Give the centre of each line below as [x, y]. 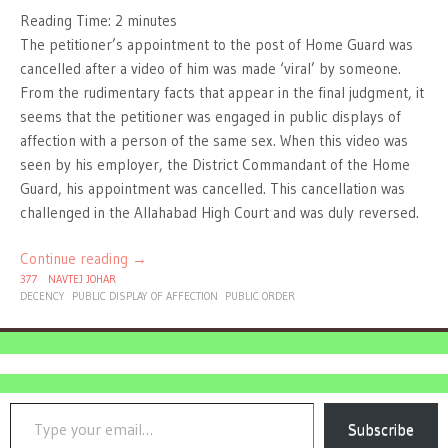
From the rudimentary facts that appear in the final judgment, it [222, 92]
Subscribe [381, 429]
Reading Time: [67, 20]
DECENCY [42, 296]
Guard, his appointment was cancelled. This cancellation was [212, 188]
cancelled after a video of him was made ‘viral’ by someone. [210, 68]
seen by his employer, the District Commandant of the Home [215, 164]
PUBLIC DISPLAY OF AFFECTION [145, 296]
